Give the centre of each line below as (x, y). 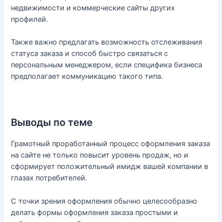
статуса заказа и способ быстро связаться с (90, 53)
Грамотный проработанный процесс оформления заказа (111, 144)
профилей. (30, 19)
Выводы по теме (52, 123)
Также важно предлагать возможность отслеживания (107, 42)
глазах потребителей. (49, 178)
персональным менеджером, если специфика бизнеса (107, 65)
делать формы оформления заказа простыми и (95, 212)
